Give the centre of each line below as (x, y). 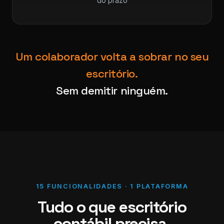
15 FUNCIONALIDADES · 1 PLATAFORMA (112, 186)
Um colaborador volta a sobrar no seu (112, 57)
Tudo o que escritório (112, 207)
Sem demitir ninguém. (112, 91)
